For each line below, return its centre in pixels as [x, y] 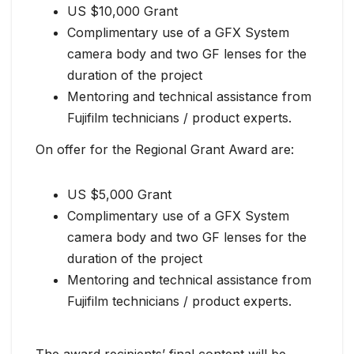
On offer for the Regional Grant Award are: [165, 150]
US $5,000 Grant [119, 195]
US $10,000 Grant [122, 11]
